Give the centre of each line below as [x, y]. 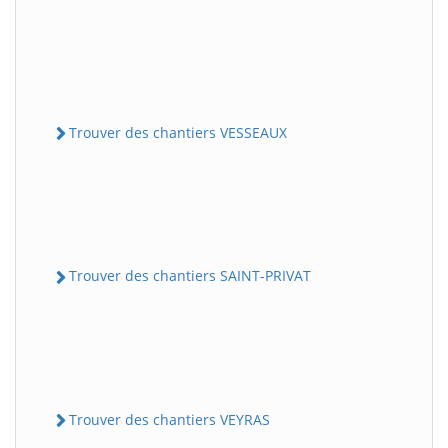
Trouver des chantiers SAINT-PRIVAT [190, 276]
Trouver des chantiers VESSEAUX [178, 133]
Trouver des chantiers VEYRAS [169, 419]
